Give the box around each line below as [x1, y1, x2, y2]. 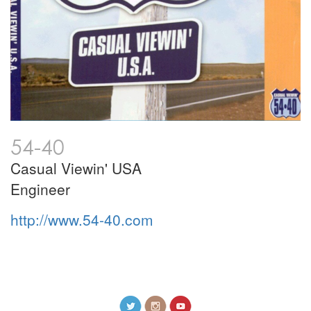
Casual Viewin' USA [10, 158, 142, 178]
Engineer [10, 178, 70, 199]
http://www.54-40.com [10, 209, 153, 230]
